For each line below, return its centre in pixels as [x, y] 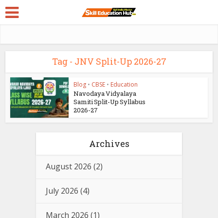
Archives [109, 143]
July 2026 [62, 191]
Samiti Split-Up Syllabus [110, 102]
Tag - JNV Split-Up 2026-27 [109, 61]
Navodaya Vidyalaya [105, 93]
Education [124, 84]
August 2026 [69, 166]
